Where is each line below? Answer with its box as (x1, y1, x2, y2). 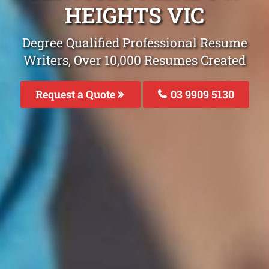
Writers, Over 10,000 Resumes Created (23, 52, 246, 69)
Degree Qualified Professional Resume (22, 34, 247, 52)
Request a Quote (35, 87, 118, 102)
